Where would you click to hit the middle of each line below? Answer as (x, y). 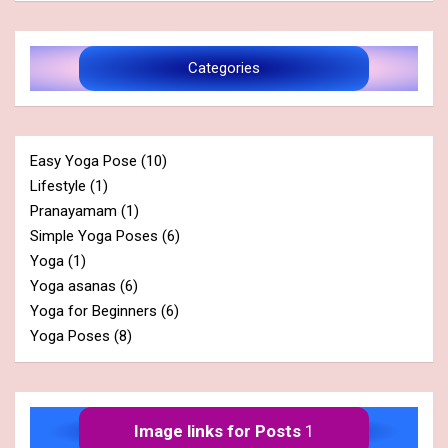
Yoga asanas (73, 285)
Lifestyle (58, 185)
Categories (224, 67)
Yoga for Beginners (93, 310)
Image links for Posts (217, 430)
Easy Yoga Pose (83, 160)
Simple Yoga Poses (94, 235)
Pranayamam (73, 210)
